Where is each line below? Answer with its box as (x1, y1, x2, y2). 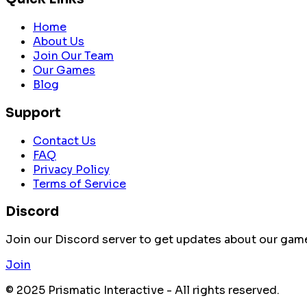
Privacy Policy (33, 162, 110, 177)
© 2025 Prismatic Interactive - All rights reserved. (5, 282, 280, 297)
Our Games (33, 63, 95, 78)
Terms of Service (33, 176, 126, 191)
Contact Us (33, 133, 96, 148)
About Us (33, 34, 84, 49)
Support (5, 104, 61, 121)
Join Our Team (33, 49, 114, 64)
